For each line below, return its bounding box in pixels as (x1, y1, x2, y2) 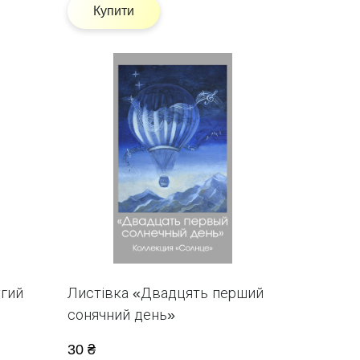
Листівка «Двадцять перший (67, 285, 264, 302)
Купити (92, 3, 134, 18)
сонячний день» (67, 307, 175, 324)
